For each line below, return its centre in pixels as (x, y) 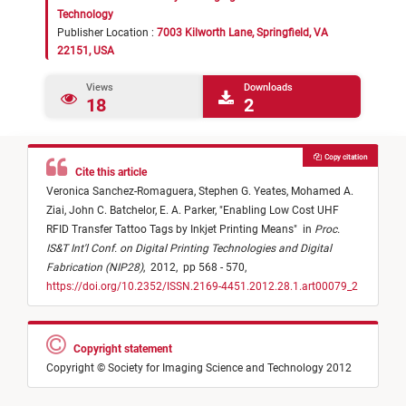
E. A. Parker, (189, 211)
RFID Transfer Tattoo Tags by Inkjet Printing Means (170, 230)
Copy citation (343, 157)
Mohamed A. (322, 192)
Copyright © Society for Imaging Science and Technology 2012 (199, 368)
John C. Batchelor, (114, 211)
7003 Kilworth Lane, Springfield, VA (242, 33)
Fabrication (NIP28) (95, 268)
